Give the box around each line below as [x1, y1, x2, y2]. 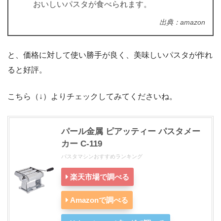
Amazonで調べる [70, 196, 128, 205]
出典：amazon [159, 18, 205, 27]
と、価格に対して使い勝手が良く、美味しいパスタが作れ [7, 51, 213, 60]
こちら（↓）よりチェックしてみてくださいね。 [7, 92, 177, 101]
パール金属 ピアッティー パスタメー [61, 127, 200, 137]
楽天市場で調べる [70, 173, 129, 182]
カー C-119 [61, 139, 102, 149]
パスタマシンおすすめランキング [61, 153, 143, 160]
